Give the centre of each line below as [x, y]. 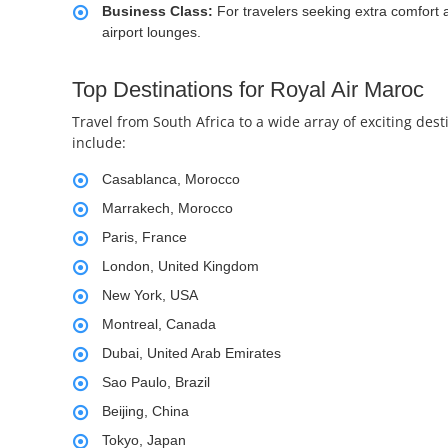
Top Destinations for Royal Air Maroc [248, 90]
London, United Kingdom [180, 266]
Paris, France [144, 237]
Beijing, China [145, 411]
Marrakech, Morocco [167, 208]
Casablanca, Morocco [171, 179]
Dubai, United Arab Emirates [191, 353]
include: [99, 143]
